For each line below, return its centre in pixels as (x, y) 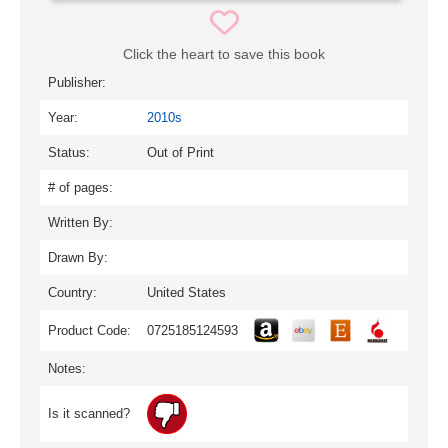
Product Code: (89, 331)
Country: (72, 293)
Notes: (67, 369)
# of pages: (80, 188)
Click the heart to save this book (224, 54)
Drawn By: (78, 258)
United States (186, 293)
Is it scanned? (89, 414)
